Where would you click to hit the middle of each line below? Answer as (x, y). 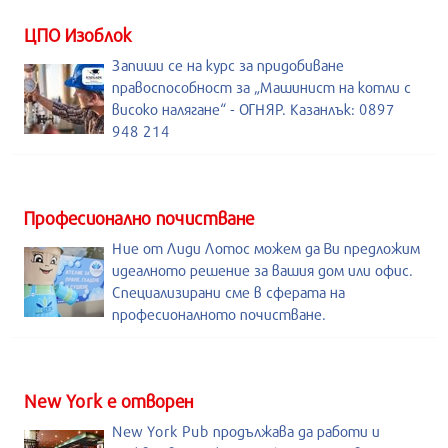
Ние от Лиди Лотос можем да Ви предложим (266, 248)
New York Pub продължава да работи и (246, 431)
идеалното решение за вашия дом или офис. (262, 270)
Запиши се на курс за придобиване (228, 65)
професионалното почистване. (219, 314)
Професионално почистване (139, 218)
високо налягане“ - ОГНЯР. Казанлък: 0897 (253, 109)
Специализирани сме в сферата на (228, 292)
